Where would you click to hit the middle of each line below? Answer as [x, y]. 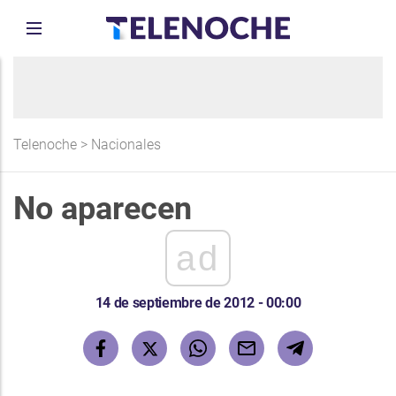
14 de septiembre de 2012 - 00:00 [198, 303]
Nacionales [126, 145]
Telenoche [45, 145]
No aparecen [103, 209]
